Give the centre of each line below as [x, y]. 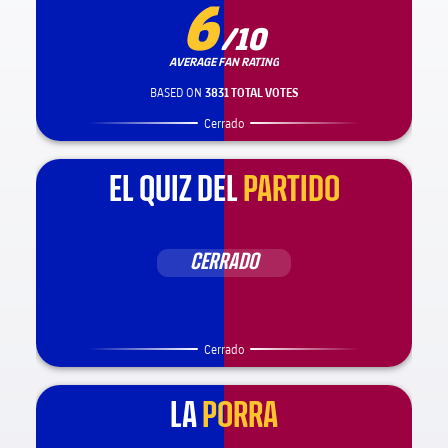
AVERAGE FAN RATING [224, 61]
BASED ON [177, 92]
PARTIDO [291, 190]
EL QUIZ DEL [173, 190]
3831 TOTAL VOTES [251, 93]
